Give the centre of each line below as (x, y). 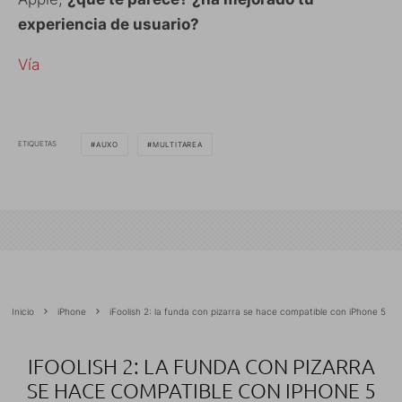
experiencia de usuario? (109, 24)
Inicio (23, 311)
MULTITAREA (177, 144)
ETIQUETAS (37, 144)
